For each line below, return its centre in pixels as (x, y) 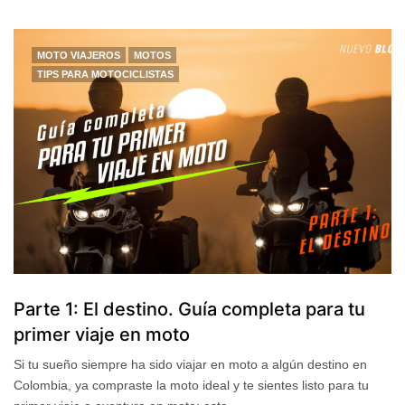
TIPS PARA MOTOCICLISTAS (105, 74)
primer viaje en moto (102, 334)
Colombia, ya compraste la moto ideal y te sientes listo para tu (192, 385)
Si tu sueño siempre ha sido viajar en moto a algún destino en (191, 364)
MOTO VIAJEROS (79, 55)
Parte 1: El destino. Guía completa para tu (189, 309)
